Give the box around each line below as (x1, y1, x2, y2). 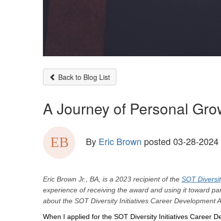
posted (144, 134, 171, 147)
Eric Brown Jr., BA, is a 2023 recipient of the (43, 175, 182, 183)
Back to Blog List (56, 72, 110, 82)
